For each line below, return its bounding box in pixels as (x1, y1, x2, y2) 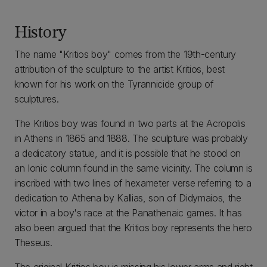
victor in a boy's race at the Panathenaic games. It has (14, 207, 242, 219)
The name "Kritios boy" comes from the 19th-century (14, 48, 236, 60)
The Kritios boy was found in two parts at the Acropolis (14, 117, 246, 129)
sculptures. (14, 93, 59, 105)
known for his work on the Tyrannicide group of (14, 78, 214, 90)
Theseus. (14, 237, 52, 249)
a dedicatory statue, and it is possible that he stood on (14, 147, 241, 159)
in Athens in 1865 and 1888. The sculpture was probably (14, 132, 248, 144)
